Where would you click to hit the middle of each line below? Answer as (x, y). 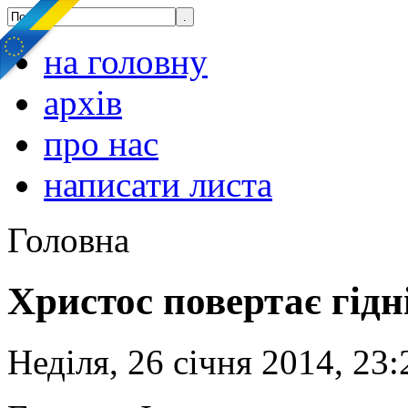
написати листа (158, 184)
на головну (126, 61)
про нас (101, 143)
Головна (68, 240)
